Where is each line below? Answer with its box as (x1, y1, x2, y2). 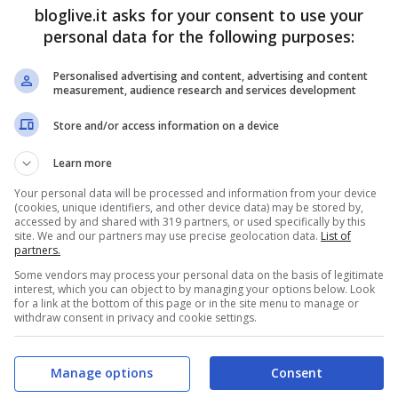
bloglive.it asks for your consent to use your (35, 4, 363, 26)
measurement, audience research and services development (53, 82, 356, 98)
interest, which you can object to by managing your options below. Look (14, 281, 375, 297)
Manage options (50, 364, 153, 381)
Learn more (53, 155, 112, 171)
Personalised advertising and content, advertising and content (53, 68, 368, 84)
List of (321, 227, 351, 243)
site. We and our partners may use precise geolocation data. (14, 227, 321, 243)
